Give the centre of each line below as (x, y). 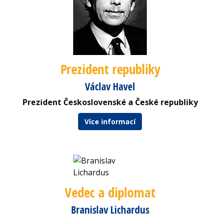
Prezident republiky (110, 69)
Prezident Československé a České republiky (110, 102)
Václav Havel (110, 86)
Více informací (110, 121)
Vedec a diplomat (110, 192)
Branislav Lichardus (110, 209)
